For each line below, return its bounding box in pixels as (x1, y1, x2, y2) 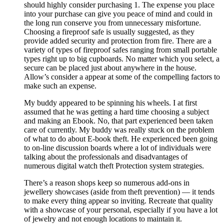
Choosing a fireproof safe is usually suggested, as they (24, 27, 194, 36)
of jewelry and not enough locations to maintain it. (24, 214, 182, 223)
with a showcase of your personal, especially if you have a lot (24, 205, 217, 214)
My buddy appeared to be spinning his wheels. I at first (24, 98, 197, 107)
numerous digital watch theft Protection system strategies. (24, 161, 204, 170)
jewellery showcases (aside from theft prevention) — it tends (24, 187, 214, 196)
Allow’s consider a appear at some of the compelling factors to (24, 72, 220, 81)
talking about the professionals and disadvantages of (24, 152, 187, 161)
